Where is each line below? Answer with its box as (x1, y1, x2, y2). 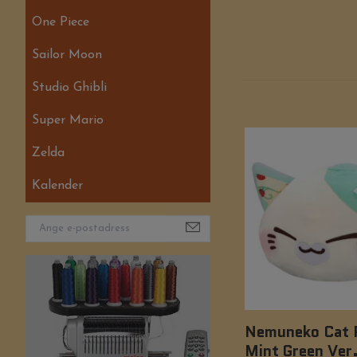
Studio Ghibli (32, 81, 107, 94)
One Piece (32, 16, 89, 29)
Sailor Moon (32, 49, 102, 61)
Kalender (32, 179, 83, 192)
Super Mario (32, 114, 104, 127)
